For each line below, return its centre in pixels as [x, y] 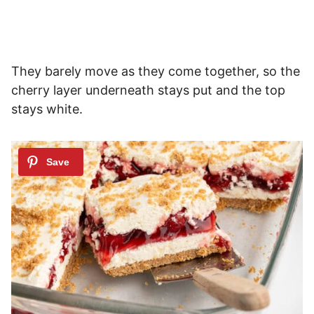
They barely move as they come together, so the [156, 71]
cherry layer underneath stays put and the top [148, 90]
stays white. [47, 109]
